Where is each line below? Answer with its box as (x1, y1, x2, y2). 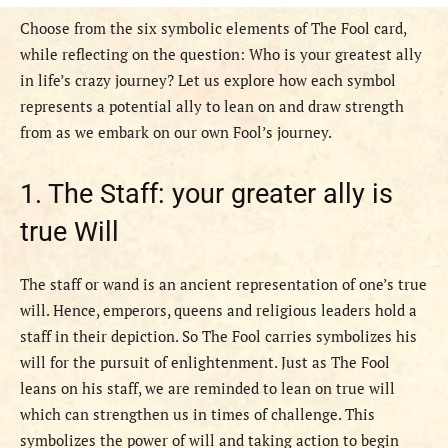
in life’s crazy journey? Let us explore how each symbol (20, 70, 396, 91)
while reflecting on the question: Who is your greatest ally (20, 44, 422, 65)
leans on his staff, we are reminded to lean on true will (20, 378, 395, 399)
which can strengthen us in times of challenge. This (20, 404, 375, 425)
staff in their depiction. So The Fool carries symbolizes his (20, 326, 417, 347)
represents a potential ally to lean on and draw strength (20, 96, 404, 117)
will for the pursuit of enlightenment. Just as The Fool (20, 352, 390, 373)
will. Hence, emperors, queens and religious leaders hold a (20, 300, 417, 321)
